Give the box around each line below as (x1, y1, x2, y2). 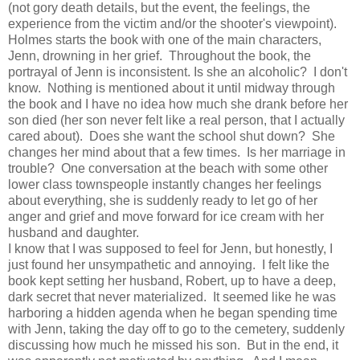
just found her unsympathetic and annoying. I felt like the (8, 257, 329, 272)
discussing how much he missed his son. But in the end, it (8, 337, 338, 352)
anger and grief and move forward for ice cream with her (8, 209, 324, 223)
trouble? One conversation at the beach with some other (8, 161, 328, 175)
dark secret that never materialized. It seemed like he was (8, 289, 336, 304)
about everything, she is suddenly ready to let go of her (8, 193, 317, 207)
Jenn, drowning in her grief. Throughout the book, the (8, 48, 311, 63)
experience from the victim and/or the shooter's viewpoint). (8, 16, 343, 31)
